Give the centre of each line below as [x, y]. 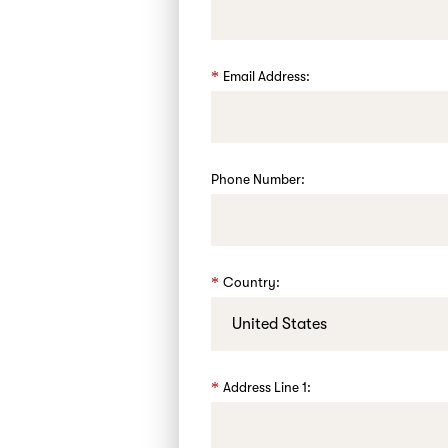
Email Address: [267, 76]
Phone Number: [258, 179]
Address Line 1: [267, 387]
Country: [252, 282]
